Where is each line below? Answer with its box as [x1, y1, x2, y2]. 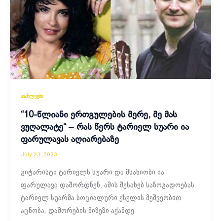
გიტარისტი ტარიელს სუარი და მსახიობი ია [20, 169, 164, 176]
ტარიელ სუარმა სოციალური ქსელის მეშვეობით [20, 194, 182, 202]
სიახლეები [20, 94, 43, 99]
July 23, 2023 [20, 152, 57, 158]
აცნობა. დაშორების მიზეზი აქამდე [20, 207, 134, 215]
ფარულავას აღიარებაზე [20, 135, 119, 144]
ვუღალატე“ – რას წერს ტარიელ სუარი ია [20, 123, 189, 132]
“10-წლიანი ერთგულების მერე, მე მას [20, 110, 177, 119]
